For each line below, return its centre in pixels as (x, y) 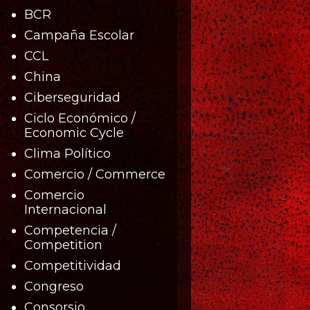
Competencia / (70, 230)
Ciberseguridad (72, 97)
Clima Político (67, 153)
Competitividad (72, 265)
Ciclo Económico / (80, 118)
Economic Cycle (74, 133)
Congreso (54, 286)
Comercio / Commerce (94, 174)
